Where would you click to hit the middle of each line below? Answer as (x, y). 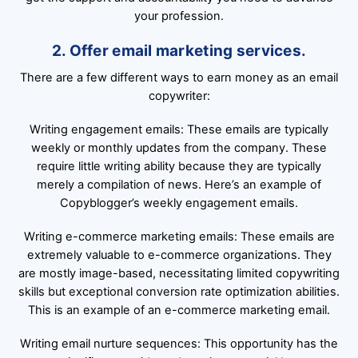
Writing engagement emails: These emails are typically (179, 130)
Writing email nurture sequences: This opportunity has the (179, 344)
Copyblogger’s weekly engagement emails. (179, 203)
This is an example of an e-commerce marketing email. (179, 310)
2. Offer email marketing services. (179, 50)
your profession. (179, 16)
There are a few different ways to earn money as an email (179, 78)
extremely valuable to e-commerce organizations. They (179, 255)
